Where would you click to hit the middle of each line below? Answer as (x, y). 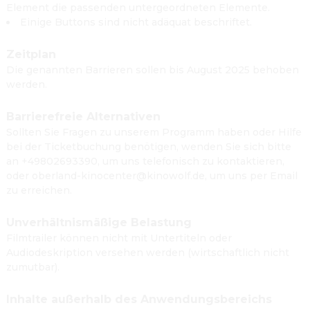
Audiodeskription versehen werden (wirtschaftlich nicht (148, 253)
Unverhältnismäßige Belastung (99, 222)
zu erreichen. (39, 190)
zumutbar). (33, 267)
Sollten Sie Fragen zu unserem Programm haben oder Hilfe (154, 132)
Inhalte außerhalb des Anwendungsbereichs (139, 299)
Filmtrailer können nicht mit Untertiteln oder (119, 238)
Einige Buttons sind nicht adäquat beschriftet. (136, 22)
